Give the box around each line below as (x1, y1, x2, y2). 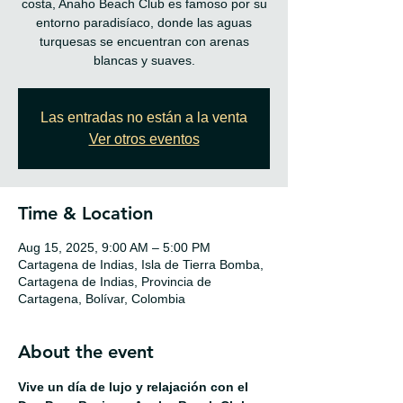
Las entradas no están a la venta (40, 109, 247, 125)
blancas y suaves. (93, 52, 195, 67)
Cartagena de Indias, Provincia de (18, 273, 211, 289)
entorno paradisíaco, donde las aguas (36, 14, 252, 30)
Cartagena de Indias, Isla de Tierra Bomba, (18, 256, 264, 272)
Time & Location (18, 201, 153, 224)
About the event (18, 340, 154, 363)
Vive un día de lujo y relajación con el (18, 379, 252, 394)
